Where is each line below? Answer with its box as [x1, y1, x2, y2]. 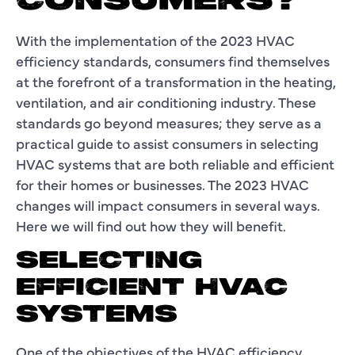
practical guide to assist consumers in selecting [16, 132, 319, 153]
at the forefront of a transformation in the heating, [16, 71, 336, 91]
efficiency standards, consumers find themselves [16, 50, 330, 71]
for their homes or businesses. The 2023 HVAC [16, 174, 309, 194]
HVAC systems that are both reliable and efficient [16, 153, 334, 174]
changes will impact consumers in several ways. [16, 194, 320, 215]
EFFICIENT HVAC [16, 274, 288, 302]
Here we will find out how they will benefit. [16, 215, 286, 235]
